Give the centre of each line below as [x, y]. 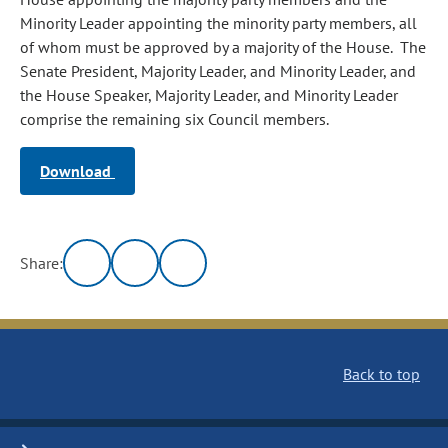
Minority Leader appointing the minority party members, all [218, 23]
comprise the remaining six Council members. [174, 119]
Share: [42, 263]
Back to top [381, 374]
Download [77, 171]
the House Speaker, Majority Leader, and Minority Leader [209, 95]
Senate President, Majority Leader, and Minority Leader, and [218, 71]
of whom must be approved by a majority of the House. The [223, 47]
